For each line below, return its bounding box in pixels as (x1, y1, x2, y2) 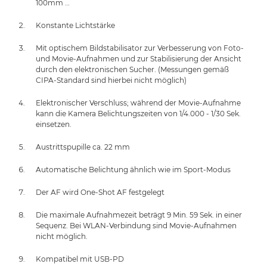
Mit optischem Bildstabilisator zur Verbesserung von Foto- (36, 43, 244, 52)
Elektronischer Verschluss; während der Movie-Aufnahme (36, 98, 241, 107)
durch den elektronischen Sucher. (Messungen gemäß (36, 64, 229, 74)
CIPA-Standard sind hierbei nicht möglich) (36, 75, 187, 85)
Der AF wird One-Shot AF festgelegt (36, 187, 164, 197)
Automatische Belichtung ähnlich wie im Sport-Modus (36, 164, 231, 174)
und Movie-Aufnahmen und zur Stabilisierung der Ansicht (36, 54, 241, 63)
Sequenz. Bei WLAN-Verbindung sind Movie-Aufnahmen (36, 221, 237, 230)
